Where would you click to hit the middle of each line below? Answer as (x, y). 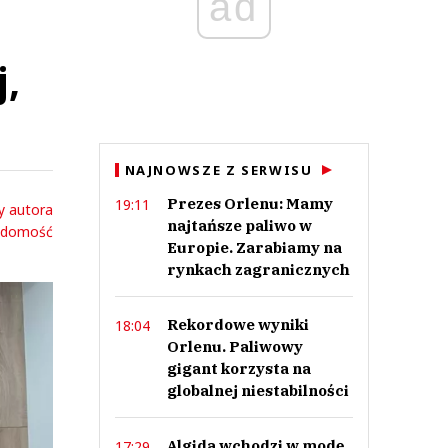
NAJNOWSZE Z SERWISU (218, 170)
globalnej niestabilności (257, 390)
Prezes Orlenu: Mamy (249, 203)
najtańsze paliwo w (239, 225)
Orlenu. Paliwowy (234, 346)
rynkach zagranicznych (258, 269)
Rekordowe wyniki (237, 324)
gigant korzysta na (238, 368)
